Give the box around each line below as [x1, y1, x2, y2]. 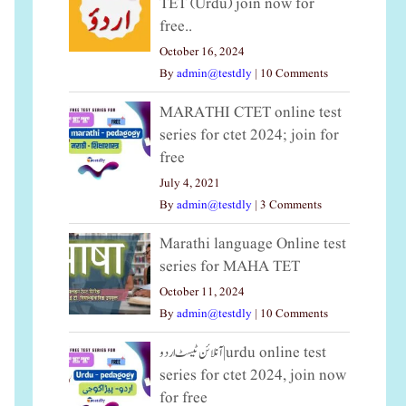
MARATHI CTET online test [159, 102, 342, 124]
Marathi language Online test [159, 234, 346, 256]
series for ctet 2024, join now [159, 365, 346, 387]
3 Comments [260, 197, 322, 215]
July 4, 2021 [159, 175, 220, 193]
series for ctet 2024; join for [159, 125, 339, 147]
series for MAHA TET [159, 256, 300, 278]
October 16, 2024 [159, 43, 245, 62]
